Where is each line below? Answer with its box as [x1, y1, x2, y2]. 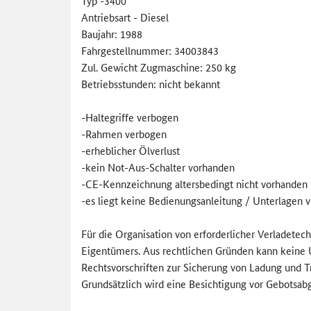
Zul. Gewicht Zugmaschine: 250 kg [81, 59, 236, 74]
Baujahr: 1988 [81, 26, 142, 41]
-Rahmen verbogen [81, 126, 167, 141]
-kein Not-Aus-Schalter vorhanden [81, 159, 237, 174]
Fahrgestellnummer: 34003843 [81, 42, 219, 58]
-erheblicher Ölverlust [81, 142, 183, 158]
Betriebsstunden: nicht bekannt [81, 76, 223, 91]
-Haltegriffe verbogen [81, 109, 181, 124]
